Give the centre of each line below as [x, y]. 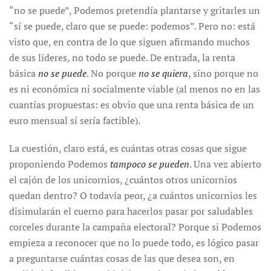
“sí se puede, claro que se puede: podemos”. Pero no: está [132, 26]
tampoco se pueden [150, 164]
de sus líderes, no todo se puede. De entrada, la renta [122, 57]
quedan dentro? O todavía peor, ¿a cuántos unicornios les [133, 195]
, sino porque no [223, 73]
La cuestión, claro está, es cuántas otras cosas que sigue [128, 148]
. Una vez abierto [225, 164]
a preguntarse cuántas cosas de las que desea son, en [122, 258]
